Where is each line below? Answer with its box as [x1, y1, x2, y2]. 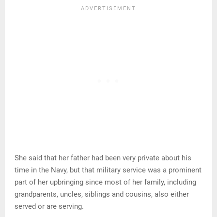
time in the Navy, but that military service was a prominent [15, 165, 201, 174]
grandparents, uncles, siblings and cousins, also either [15, 189, 189, 199]
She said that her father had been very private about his [15, 153, 191, 162]
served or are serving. [15, 201, 84, 211]
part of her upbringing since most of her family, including [15, 177, 196, 186]
